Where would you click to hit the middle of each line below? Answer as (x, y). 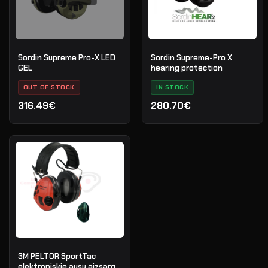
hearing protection (187, 68)
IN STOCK (173, 87)
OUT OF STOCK (49, 87)
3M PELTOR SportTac (57, 256)
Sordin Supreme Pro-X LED (66, 57)
